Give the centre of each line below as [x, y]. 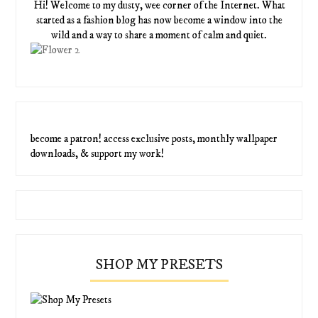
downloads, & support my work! [98, 154]
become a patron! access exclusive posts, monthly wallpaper [154, 139]
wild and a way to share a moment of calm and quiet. [159, 35]
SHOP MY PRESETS [159, 265]
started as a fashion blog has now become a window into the [159, 21]
